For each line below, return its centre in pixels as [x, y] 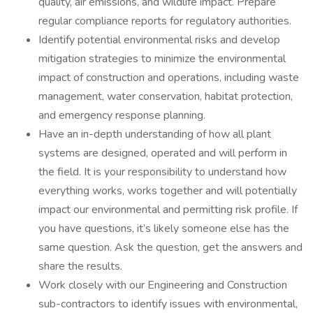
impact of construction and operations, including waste [169, 78]
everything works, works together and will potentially [168, 191]
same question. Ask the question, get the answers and [170, 247]
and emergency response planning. [122, 115]
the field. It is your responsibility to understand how [162, 172]
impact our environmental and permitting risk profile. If [168, 210]
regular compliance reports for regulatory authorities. [165, 21]
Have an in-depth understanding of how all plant [155, 134]
